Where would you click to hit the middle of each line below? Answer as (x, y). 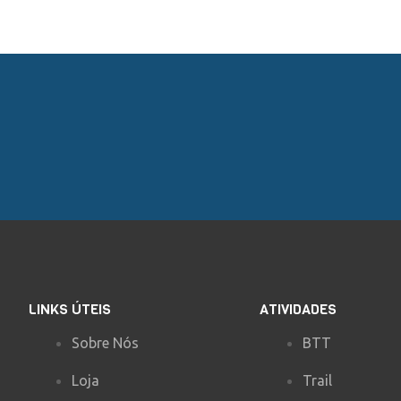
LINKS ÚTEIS (70, 309)
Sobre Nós (106, 342)
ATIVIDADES (298, 309)
